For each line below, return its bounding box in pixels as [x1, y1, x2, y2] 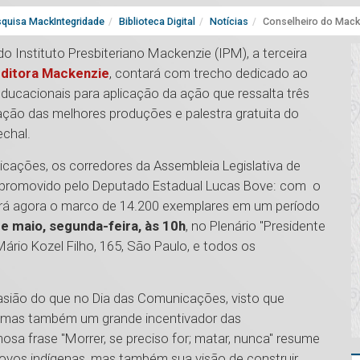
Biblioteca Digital [119, 15, 195, 28]
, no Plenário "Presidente [186, 218, 325, 235]
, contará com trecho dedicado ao [109, 65, 308, 82]
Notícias [210, 15, 248, 28]
